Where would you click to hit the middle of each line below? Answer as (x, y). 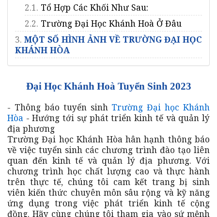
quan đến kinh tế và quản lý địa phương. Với (108, 160)
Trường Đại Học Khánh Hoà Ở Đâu (111, 23)
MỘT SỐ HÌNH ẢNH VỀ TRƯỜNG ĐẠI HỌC (113, 39)
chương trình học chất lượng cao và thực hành (108, 171)
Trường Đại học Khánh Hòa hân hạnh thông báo (108, 139)
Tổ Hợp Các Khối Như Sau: (94, 7)
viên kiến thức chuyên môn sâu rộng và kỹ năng (108, 192)
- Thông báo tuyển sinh (60, 107)
